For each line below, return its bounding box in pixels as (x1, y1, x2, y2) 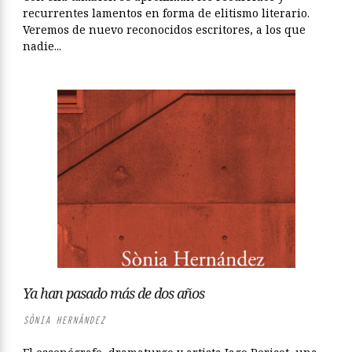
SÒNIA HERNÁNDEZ (23, 313, 105, 327)
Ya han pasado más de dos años (23, 284, 204, 302)
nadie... (23, 38, 61, 53)
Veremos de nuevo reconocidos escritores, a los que (23, 22, 306, 37)
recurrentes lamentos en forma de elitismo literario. (23, 5, 310, 20)
